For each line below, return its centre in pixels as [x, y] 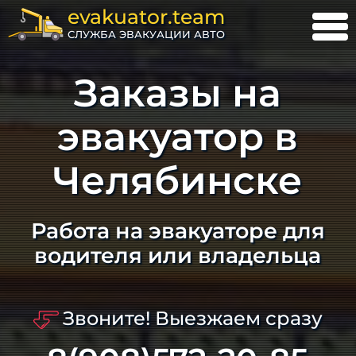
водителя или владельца [178, 255]
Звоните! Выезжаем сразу [192, 318]
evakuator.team [147, 17]
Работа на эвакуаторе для [178, 231]
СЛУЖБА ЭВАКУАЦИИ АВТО [147, 35]
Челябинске [178, 180]
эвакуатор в [178, 137]
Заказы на [178, 93]
